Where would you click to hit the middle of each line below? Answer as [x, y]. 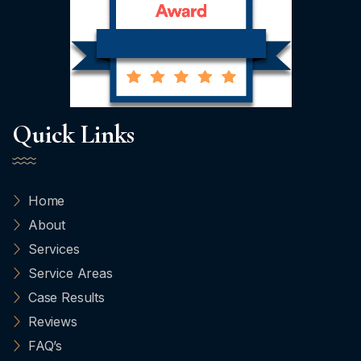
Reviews [52, 322]
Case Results [66, 297]
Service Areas [70, 273]
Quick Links [74, 134]
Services [54, 249]
